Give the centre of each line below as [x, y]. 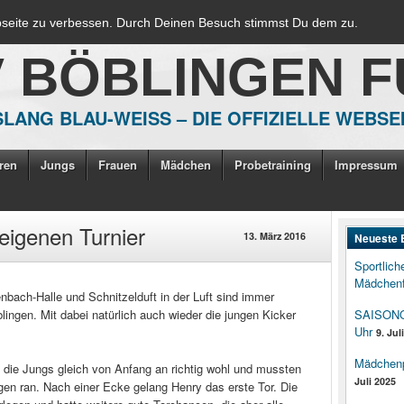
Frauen [118, 165]
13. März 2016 [275, 236]
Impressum [366, 165]
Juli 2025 [375, 381]
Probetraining [273, 165]
